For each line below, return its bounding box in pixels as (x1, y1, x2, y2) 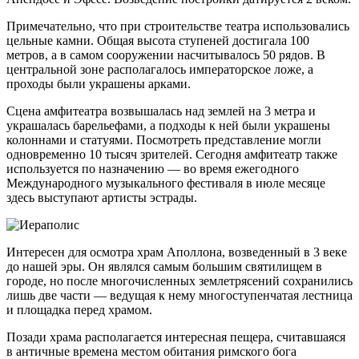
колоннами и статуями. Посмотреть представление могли (6, 133, 321, 147)
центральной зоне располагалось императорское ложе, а (6, 63, 313, 77)
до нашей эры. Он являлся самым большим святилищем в (6, 260, 322, 274)
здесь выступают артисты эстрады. (6, 191, 197, 205)
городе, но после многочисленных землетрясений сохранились (6, 274, 353, 288)
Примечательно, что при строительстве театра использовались (6, 19, 349, 34)
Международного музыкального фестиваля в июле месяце (6, 176, 325, 191)
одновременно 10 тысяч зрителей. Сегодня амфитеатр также (6, 147, 337, 162)
